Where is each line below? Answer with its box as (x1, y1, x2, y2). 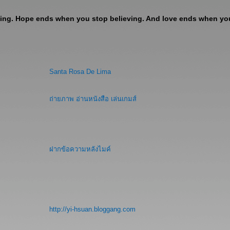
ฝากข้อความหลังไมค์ (49, 145, 111, 153)
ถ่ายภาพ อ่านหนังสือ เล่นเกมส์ (49, 95, 137, 103)
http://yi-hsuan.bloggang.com (49, 205, 136, 213)
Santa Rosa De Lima (49, 68, 111, 75)
